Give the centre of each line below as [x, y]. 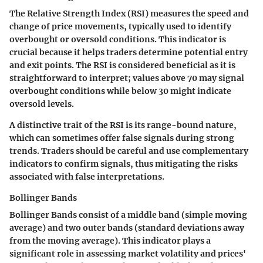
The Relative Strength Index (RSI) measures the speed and [129, 14]
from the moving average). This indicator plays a [110, 241]
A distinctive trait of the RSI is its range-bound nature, [123, 125]
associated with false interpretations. [87, 177]
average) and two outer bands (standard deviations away [127, 228]
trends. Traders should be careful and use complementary [129, 151]
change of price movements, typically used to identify [120, 27]
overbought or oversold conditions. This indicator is [118, 40]
